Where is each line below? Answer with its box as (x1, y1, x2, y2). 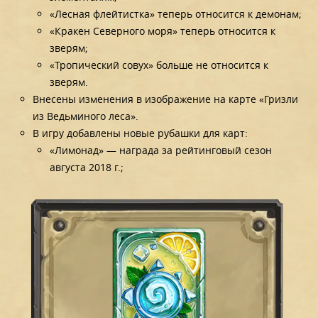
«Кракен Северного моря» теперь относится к (50, 23, 276, 38)
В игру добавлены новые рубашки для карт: (33, 126, 248, 140)
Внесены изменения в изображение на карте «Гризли (33, 92, 299, 106)
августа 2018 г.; (50, 160, 124, 174)
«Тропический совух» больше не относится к (50, 57, 269, 72)
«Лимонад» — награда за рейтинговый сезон (50, 143, 273, 157)
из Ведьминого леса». (33, 109, 139, 123)
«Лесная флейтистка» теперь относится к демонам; (50, 6, 302, 21)
